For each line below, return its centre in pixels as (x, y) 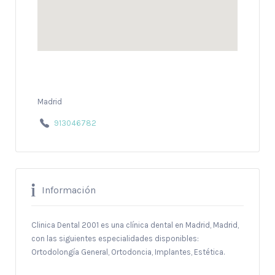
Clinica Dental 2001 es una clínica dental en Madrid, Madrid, (135, 225)
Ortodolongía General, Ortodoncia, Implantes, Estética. (128, 252)
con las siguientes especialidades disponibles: (115, 239)
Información (69, 190)
